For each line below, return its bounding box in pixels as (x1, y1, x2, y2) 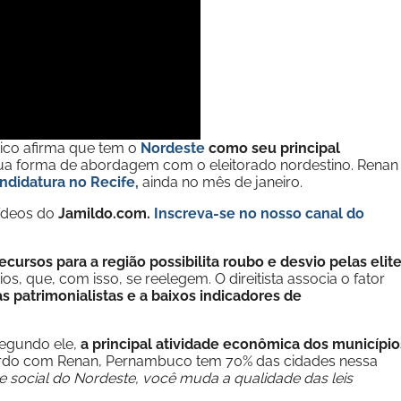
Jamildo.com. (58, 205, 154, 222)
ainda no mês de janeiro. (139, 174, 306, 191)
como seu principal (205, 140, 340, 157)
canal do (305, 205, 364, 222)
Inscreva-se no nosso (154, 205, 305, 222)
